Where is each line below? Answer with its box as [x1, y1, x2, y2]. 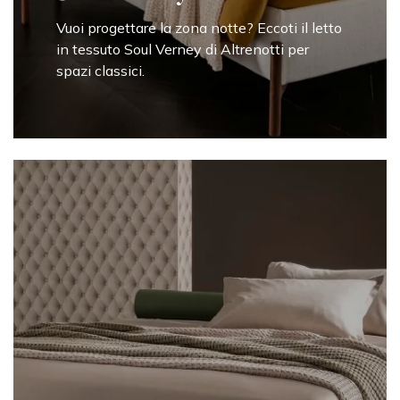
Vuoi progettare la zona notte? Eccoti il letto [56, 19, 342, 37]
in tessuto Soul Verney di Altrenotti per [56, 40, 309, 59]
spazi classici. [56, 62, 145, 80]
